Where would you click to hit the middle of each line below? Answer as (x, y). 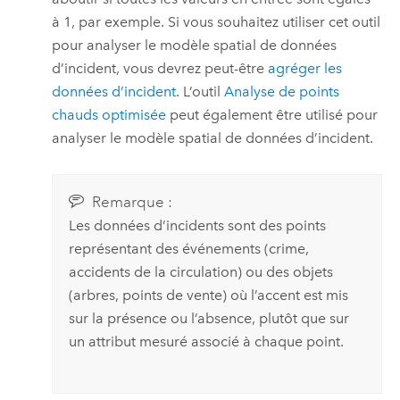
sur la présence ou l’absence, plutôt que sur (208, 318)
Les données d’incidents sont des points (197, 225)
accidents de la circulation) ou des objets (200, 271)
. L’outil (200, 92)
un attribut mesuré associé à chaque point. (206, 341)
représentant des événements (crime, (188, 248)
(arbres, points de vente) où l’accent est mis (208, 295)
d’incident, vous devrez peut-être (160, 69)
